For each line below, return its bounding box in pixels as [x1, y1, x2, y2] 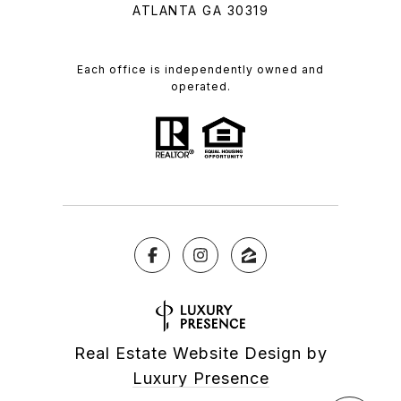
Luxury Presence [132, 368, 269, 388]
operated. [170, 80, 231, 94]
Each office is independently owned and [77, 63, 324, 77]
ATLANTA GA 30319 [132, 3, 269, 19]
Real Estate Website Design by [73, 343, 328, 363]
